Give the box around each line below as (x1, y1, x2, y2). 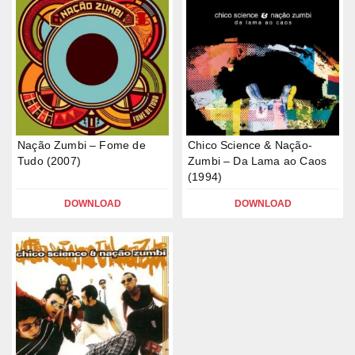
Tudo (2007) (17, 155, 81, 167)
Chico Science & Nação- (188, 139, 312, 151)
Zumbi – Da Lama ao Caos (188, 155, 327, 167)
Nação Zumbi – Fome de (17, 139, 146, 151)
